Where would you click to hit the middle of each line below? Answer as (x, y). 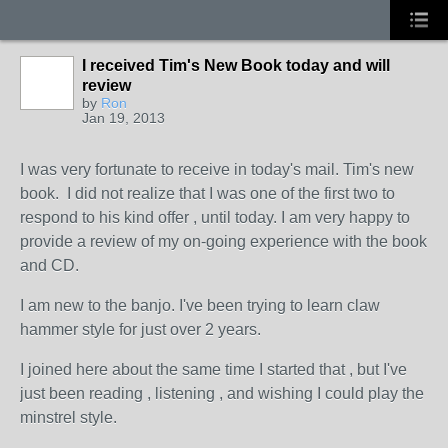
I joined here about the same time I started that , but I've (213, 369)
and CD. (49, 265)
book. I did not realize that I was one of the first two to (207, 193)
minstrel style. (68, 417)
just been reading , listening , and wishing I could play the (222, 393)
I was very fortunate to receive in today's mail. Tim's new (217, 169)
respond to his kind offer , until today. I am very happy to (215, 217)
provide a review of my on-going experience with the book (223, 241)
